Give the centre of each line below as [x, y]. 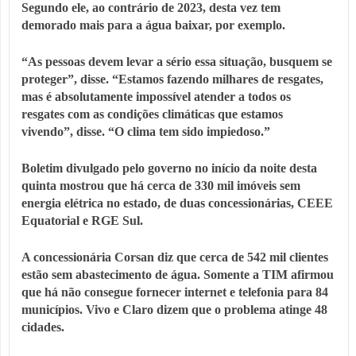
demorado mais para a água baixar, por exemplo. [153, 25]
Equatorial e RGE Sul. [82, 221]
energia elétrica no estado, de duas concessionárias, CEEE [177, 203]
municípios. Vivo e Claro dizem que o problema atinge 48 [174, 310]
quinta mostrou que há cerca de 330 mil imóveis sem [161, 186]
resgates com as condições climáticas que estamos [152, 114]
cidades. [43, 327]
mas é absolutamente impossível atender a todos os [156, 97]
